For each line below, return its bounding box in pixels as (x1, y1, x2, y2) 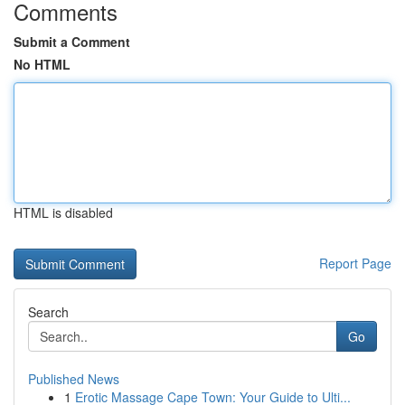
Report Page (319, 254, 391, 272)
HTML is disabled (14, 203, 113, 221)
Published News (28, 370, 119, 388)
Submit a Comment (14, 33, 130, 51)
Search (28, 303, 69, 321)
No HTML (14, 55, 71, 73)
